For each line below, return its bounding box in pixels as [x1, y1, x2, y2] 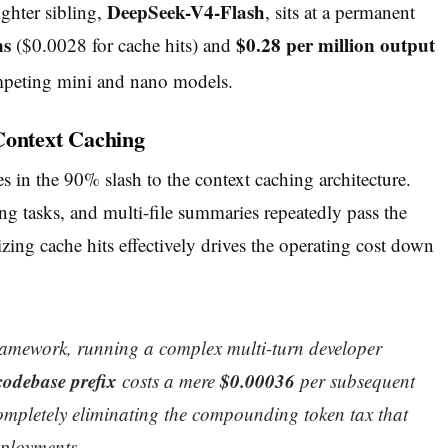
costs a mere [116, 368, 220, 394]
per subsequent [294, 368, 415, 394]
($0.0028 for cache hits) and [11, 31, 236, 57]
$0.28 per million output [236, 30, 435, 58]
